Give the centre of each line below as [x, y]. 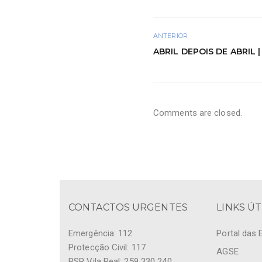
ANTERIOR [170, 35]
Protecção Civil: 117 [107, 247]
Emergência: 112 [101, 233]
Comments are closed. [198, 113]
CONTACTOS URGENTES [128, 207]
